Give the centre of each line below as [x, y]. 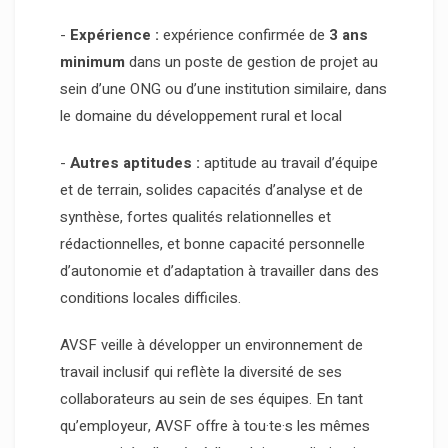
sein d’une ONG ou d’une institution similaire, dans [223, 89]
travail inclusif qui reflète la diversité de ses [201, 372]
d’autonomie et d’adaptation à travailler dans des [219, 271]
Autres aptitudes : [135, 163]
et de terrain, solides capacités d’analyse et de [211, 190]
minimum [92, 62]
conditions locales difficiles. [150, 298]
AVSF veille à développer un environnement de [211, 345]
